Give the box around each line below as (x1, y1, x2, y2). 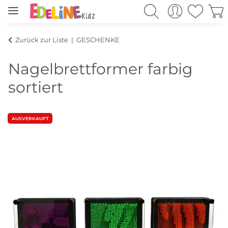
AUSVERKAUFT (12, 115, 48, 121)
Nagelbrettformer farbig (8, 59, 193, 78)
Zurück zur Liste (15, 35, 68, 44)
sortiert (8, 77, 63, 97)
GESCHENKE (76, 35, 120, 44)
